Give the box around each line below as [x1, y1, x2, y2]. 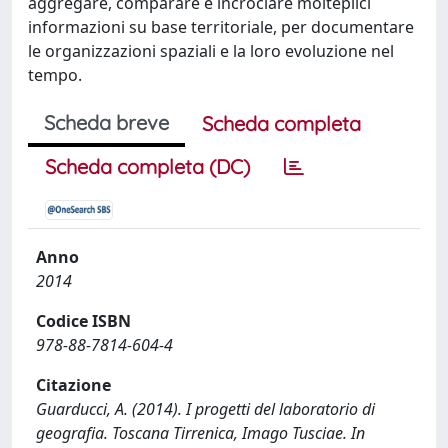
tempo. [28, 64, 82, 86]
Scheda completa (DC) [45, 154, 250, 179]
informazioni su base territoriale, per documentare [28, 16, 414, 38]
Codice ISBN [36, 310, 131, 332]
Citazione [36, 374, 111, 396]
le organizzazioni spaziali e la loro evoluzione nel [28, 40, 394, 62]
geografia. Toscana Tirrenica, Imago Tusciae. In [36, 422, 365, 444]
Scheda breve [44, 110, 169, 135]
